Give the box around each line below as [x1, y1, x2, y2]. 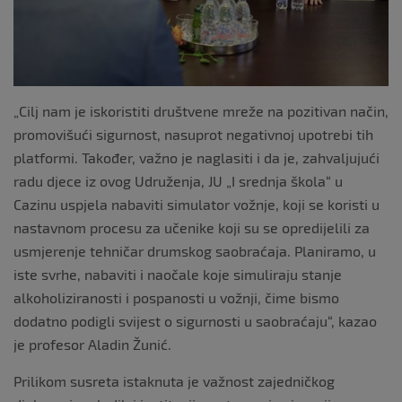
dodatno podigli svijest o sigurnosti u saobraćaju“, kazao [13, 312, 377, 330]
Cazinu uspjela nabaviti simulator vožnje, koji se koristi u [13, 196, 380, 214]
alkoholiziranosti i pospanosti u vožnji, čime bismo [13, 289, 339, 307]
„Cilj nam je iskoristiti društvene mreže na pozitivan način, [13, 102, 389, 120]
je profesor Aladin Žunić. [13, 336, 171, 354]
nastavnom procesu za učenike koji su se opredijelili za [13, 219, 370, 237]
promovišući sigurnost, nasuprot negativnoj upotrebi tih [13, 126, 373, 144]
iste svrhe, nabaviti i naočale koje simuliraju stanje [13, 266, 342, 284]
